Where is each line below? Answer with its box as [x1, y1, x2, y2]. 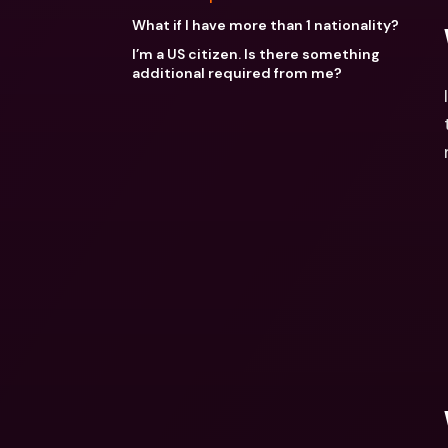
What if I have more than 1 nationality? [132, 15, 399, 34]
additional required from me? [132, 64, 342, 83]
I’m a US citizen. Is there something [132, 45, 380, 64]
